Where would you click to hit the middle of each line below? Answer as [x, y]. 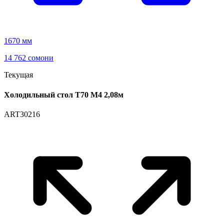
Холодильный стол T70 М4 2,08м [64, 94]
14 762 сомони [29, 58]
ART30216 [22, 114]
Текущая [18, 75]
